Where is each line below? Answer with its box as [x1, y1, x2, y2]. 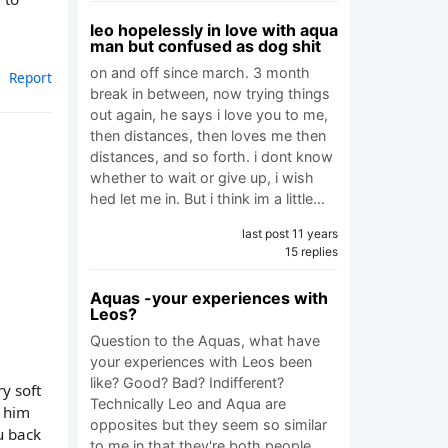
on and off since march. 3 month [90, 64, 310, 81]
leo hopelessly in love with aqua [90, 20, 338, 40]
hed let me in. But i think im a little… [90, 190, 325, 207]
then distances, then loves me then [90, 127, 326, 144]
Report [9, 68, 52, 88]
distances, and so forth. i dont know [90, 148, 333, 165]
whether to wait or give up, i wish [90, 169, 314, 186]
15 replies [285, 244, 338, 259]
